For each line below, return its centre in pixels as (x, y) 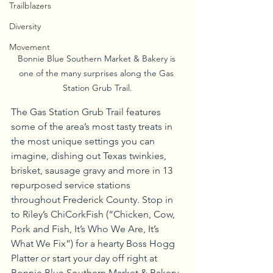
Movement (30, 47)
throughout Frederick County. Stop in (93, 200)
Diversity (25, 26)
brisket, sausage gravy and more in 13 (93, 170)
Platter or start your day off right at (85, 258)
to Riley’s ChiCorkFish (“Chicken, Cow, (94, 214)
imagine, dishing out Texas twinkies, (90, 156)
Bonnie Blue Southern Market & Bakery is (97, 58)
